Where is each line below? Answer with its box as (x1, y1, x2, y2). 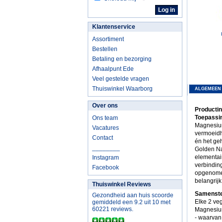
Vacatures (92, 124, 119, 131)
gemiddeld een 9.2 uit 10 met (92, 199, 170, 206)
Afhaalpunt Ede (92, 65, 134, 72)
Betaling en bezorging (92, 55, 152, 62)
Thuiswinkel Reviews (92, 181, 151, 188)
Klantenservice (92, 23, 135, 30)
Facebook (92, 164, 119, 171)
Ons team (92, 114, 118, 121)
